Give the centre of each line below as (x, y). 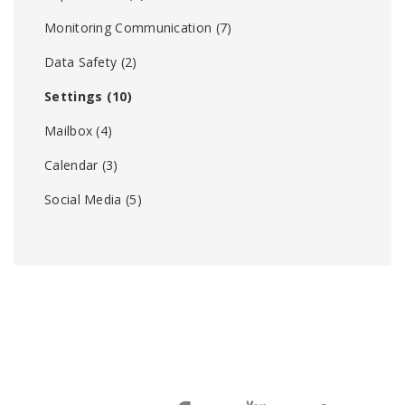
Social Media (83, 200)
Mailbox (69, 131)
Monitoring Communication (128, 28)
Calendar (71, 165)
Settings (74, 97)
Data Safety (81, 62)
